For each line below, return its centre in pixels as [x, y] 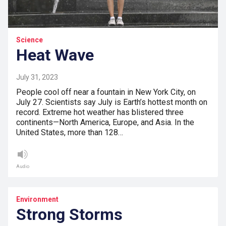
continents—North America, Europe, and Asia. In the [105, 123]
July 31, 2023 [37, 77]
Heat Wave [55, 55]
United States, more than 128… [70, 133]
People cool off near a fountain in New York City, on [106, 92]
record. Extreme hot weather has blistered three [100, 112]
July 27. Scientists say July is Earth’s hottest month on [112, 102]
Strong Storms [69, 215]
